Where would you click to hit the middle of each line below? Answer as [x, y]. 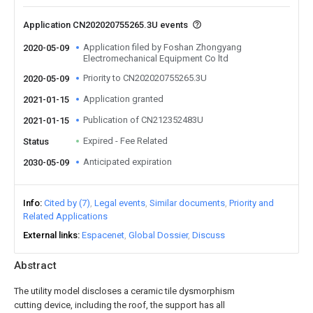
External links [50, 235]
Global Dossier [158, 235]
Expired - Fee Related [125, 141]
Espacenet [103, 235]
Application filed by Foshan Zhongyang [162, 47]
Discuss [209, 235]
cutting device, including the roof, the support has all [119, 305]
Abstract [35, 265]
